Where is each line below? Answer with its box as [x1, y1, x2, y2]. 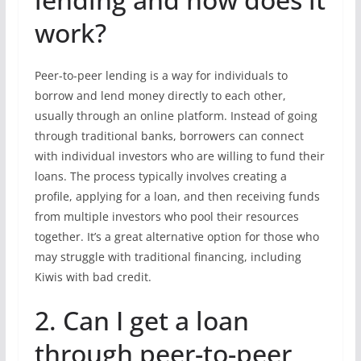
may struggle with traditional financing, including [34, 249, 301, 264]
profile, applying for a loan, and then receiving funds [34, 189, 320, 204]
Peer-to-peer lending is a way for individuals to [34, 68, 288, 83]
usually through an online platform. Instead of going [34, 108, 317, 123]
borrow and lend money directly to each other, [34, 88, 286, 103]
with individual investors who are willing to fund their [34, 148, 325, 164]
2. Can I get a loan [34, 303, 249, 338]
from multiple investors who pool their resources [34, 209, 299, 224]
